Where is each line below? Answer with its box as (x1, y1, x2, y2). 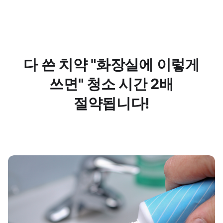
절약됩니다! (73, 95, 150, 112)
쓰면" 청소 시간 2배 (49, 75, 174, 93)
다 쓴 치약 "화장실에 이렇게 (23, 56, 200, 73)
